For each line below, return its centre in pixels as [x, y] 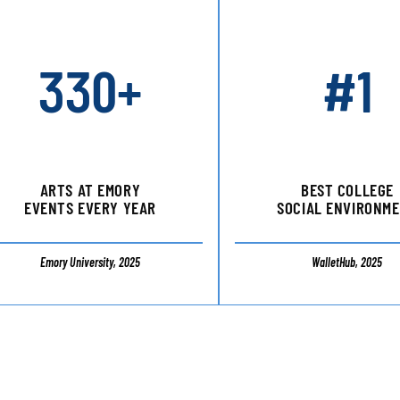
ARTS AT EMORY [90, 190]
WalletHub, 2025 [347, 262]
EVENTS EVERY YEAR [90, 208]
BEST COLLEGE [347, 190]
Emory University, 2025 [90, 262]
